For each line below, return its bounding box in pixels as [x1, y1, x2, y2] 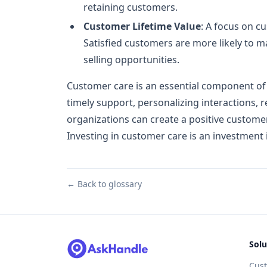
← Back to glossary [67, 178, 142, 190]
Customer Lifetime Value [83, 20, 201, 33]
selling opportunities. [83, 53, 179, 66]
